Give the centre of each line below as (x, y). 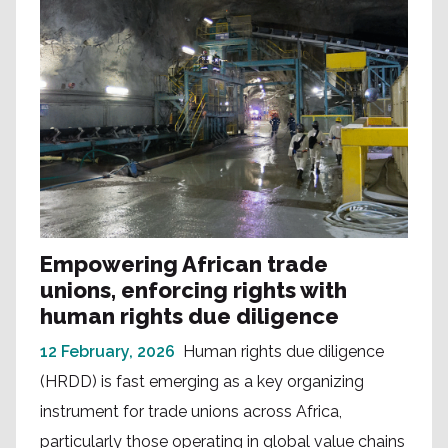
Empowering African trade (184, 263)
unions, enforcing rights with (193, 289)
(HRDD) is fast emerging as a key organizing (202, 381)
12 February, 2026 (107, 351)
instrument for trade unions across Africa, (191, 411)
